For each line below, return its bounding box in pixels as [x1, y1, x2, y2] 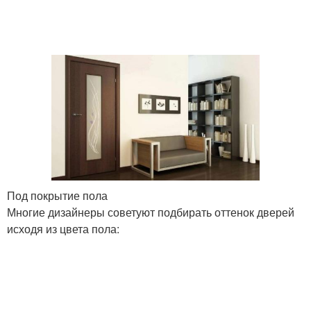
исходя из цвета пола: [7, 221, 119, 237]
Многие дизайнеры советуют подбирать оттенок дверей [7, 204, 294, 221]
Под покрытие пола [7, 187, 108, 204]
